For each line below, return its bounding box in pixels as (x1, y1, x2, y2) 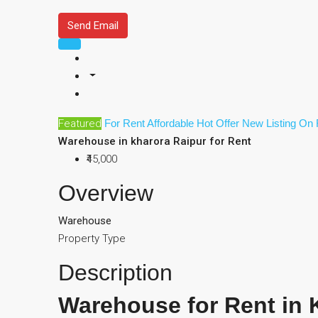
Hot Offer (197, 117, 242, 129)
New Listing (242, 117, 299, 129)
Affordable (147, 117, 197, 129)
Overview (58, 180, 153, 206)
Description (58, 260, 172, 285)
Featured (58, 117, 102, 130)
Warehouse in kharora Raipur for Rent (58, 135, 251, 148)
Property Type (58, 232, 126, 245)
